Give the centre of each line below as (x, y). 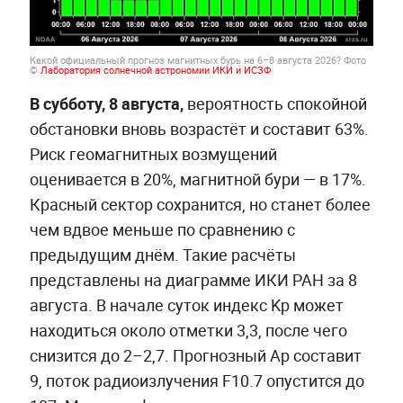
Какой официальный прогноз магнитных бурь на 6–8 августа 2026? (185, 59)
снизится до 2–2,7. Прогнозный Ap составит (195, 355)
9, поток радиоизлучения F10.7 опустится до (197, 380)
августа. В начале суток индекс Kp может (186, 304)
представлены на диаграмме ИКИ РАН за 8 (193, 279)
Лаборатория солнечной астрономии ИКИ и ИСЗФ (155, 69)
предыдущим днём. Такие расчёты (162, 254)
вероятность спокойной (275, 103)
